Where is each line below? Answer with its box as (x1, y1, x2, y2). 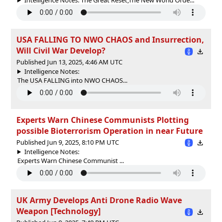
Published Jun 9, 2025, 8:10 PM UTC (16, 137, 119, 147)
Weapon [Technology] (16, 205, 101, 217)
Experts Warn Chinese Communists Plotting (16, 114, 189, 125)
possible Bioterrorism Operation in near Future (16, 125, 203, 136)
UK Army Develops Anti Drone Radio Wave (16, 194, 182, 206)
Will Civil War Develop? (16, 45, 106, 56)
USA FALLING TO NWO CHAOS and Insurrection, (16, 34, 204, 45)
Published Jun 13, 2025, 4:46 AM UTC (16, 57, 122, 66)
